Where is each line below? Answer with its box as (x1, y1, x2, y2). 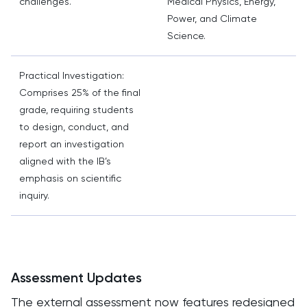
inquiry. (19, 190, 49, 201)
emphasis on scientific (19, 173, 121, 184)
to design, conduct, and (19, 121, 129, 132)
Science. (167, 30, 206, 41)
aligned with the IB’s (19, 156, 111, 167)
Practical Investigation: (19, 70, 124, 81)
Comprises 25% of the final (19, 87, 140, 98)
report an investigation (19, 138, 124, 149)
